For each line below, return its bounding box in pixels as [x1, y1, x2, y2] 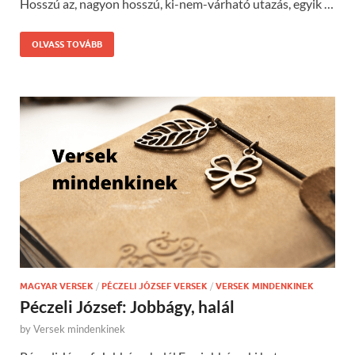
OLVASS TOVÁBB [32, 38, 102, 50]
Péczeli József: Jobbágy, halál [20, 296, 235, 317]
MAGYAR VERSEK [20, 281, 94, 292]
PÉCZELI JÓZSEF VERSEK [101, 281, 208, 292]
